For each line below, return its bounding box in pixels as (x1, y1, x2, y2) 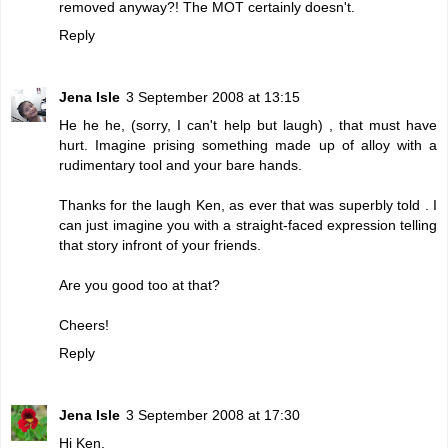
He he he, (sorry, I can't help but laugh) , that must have (59, 116, 437, 133)
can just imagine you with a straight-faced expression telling (59, 216, 437, 233)
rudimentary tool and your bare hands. (59, 156, 302, 173)
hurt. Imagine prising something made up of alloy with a (59, 136, 437, 153)
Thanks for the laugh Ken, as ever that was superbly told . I (59, 196, 437, 213)
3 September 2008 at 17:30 (126, 406, 300, 423)
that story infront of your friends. (59, 236, 261, 253)
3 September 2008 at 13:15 (126, 88, 300, 105)
